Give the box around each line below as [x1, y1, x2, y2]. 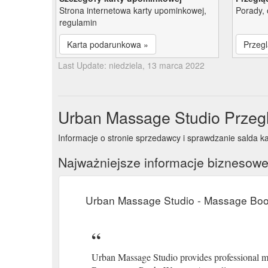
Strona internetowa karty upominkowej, [59, 4, 206, 16]
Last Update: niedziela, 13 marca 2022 [58, 59, 205, 71]
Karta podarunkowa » [67, 38, 148, 50]
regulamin [59, 16, 97, 28]
